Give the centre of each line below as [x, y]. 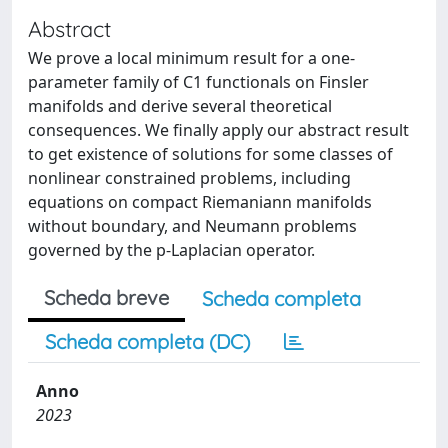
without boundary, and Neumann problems [192, 226]
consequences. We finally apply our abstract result [218, 130]
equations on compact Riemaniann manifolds [200, 202]
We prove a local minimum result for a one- [191, 58]
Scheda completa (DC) [147, 341]
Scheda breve [106, 297]
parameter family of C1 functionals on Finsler [198, 82]
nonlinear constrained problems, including [189, 178]
